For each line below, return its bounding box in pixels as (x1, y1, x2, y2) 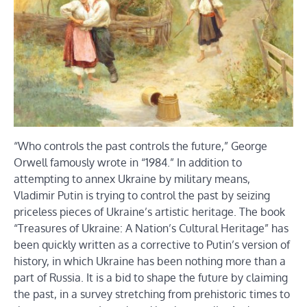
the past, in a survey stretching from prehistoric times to (14, 286, 290, 301)
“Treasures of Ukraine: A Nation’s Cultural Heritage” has (14, 221, 288, 235)
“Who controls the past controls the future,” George (14, 138, 267, 153)
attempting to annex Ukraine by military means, (14, 171, 250, 186)
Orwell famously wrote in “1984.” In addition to (14, 155, 242, 169)
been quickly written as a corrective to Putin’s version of (14, 237, 290, 251)
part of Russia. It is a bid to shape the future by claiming (14, 270, 288, 284)
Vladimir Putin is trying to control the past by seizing (14, 188, 270, 202)
